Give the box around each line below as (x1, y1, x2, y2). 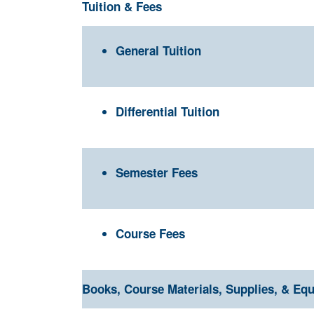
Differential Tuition (116, 103, 219, 120)
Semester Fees (116, 164, 198, 181)
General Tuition (116, 42, 201, 59)
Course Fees (116, 225, 185, 242)
